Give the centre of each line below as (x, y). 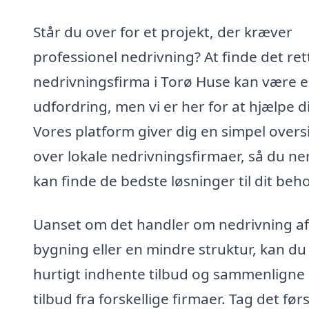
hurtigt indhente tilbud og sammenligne (169, 274)
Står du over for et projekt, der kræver (163, 31)
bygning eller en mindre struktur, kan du (170, 249)
